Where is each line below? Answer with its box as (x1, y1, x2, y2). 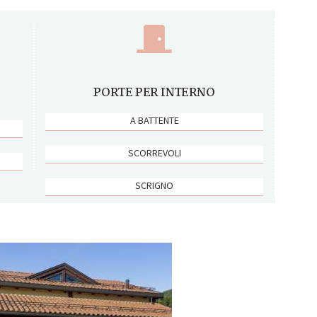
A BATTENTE (129, 113, 179, 127)
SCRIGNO (135, 178, 173, 192)
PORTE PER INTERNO (93, 83, 215, 103)
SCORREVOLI (127, 146, 181, 159)
